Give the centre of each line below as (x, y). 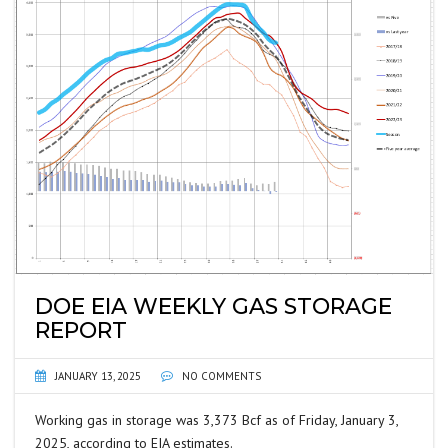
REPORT (81, 331)
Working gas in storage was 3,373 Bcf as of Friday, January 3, (216, 420)
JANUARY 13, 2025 (98, 376)
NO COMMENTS (220, 376)
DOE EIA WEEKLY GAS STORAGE (213, 307)
